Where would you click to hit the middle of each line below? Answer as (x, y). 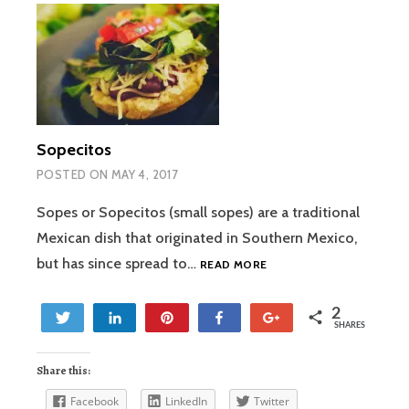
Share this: (63, 370)
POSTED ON (74, 175)
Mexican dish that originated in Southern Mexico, (197, 238)
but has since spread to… (118, 264)
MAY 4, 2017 (145, 175)
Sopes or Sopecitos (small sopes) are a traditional (198, 213)
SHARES (350, 325)
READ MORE (234, 265)
